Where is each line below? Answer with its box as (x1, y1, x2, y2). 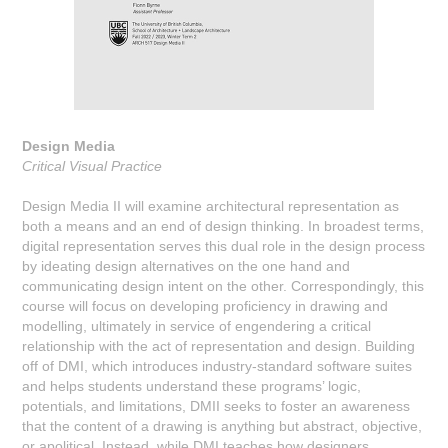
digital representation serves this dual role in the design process (22, 237, 426, 254)
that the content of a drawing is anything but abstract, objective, (22, 417, 423, 434)
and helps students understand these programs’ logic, (22, 377, 362, 394)
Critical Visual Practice (22, 157, 163, 174)
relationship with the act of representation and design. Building (22, 337, 416, 354)
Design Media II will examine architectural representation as (22, 197, 400, 214)
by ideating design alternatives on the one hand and (22, 257, 351, 274)
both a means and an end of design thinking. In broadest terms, (22, 217, 425, 234)
